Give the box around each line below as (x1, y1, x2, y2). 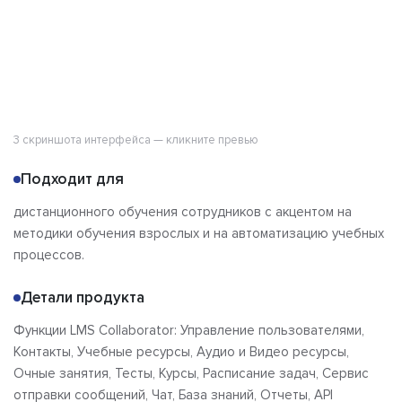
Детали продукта (21, 288, 144, 308)
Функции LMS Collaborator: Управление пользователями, (13, 322, 364, 339)
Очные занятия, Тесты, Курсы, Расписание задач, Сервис (13, 365, 369, 382)
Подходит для (21, 170, 124, 189)
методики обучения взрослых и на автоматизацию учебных (13, 225, 384, 242)
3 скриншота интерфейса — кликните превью (13, 133, 258, 148)
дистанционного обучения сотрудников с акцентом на (13, 204, 352, 221)
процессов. (13, 247, 84, 264)
